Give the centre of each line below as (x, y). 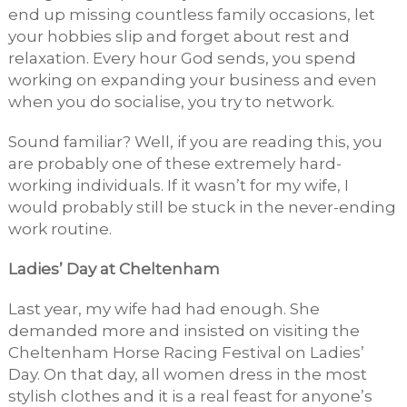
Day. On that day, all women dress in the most (187, 375)
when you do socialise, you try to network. (171, 102)
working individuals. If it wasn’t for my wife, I (178, 186)
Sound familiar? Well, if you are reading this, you (195, 142)
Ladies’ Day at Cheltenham (114, 269)
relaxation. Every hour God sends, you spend (182, 59)
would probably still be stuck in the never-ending (202, 208)
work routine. (60, 229)
